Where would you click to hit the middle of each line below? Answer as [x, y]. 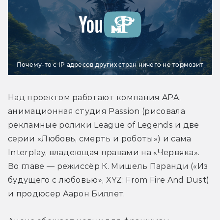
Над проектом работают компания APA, [95, 97]
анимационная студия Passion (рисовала [96, 111]
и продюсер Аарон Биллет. [67, 193]
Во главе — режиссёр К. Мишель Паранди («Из [108, 166]
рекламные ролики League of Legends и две [104, 125]
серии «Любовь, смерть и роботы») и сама [100, 138]
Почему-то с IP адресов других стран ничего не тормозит [110, 64]
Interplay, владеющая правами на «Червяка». [104, 152]
